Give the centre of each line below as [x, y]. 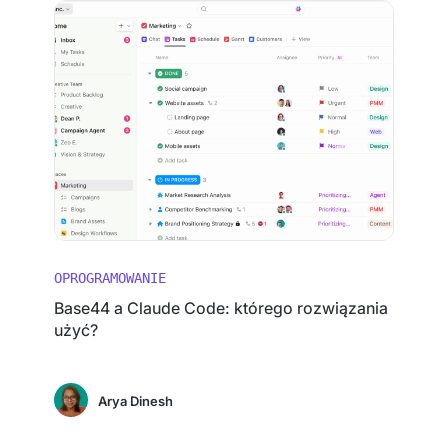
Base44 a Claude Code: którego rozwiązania [221, 308]
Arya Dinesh [136, 401]
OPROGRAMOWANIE [110, 278]
